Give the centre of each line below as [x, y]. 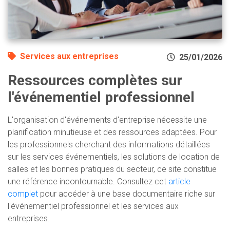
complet [23, 194]
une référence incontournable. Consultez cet [88, 181]
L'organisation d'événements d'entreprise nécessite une [107, 120]
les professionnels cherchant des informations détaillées [109, 144]
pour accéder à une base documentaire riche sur [127, 194]
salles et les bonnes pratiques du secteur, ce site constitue [112, 169]
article [179, 181]
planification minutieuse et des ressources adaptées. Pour [112, 132]
